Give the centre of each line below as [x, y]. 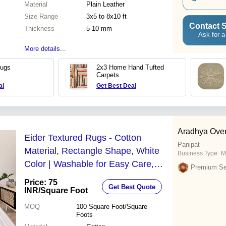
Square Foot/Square [118, 207]
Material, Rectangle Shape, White [92, 151]
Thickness [39, 29]
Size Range [41, 17]
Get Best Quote [132, 187]
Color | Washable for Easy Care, [89, 164]
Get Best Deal [116, 86]
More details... [45, 49]
